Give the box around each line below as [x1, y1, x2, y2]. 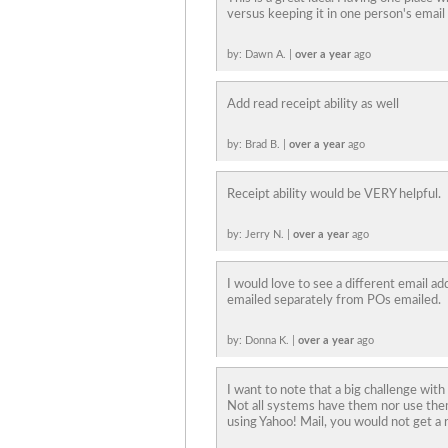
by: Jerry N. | [227, 229, 293, 240]
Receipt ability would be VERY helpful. [227, 188, 441, 201]
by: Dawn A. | [227, 49, 295, 60]
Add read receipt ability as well [227, 98, 399, 111]
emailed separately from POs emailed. [227, 294, 441, 307]
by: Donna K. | [227, 335, 298, 346]
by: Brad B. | [227, 139, 289, 150]
